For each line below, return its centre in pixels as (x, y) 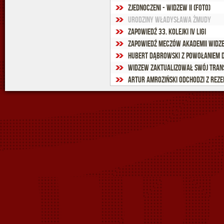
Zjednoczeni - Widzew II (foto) (169, 7)
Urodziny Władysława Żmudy (169, 19)
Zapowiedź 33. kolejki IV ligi (167, 31)
